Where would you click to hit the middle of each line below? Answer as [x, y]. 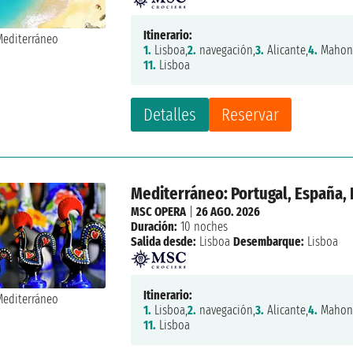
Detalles [170, 114]
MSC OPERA [159, 211]
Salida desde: [164, 241]
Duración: [154, 226]
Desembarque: [269, 241]
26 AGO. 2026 [229, 211]
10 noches [203, 226]
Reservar [251, 114]
